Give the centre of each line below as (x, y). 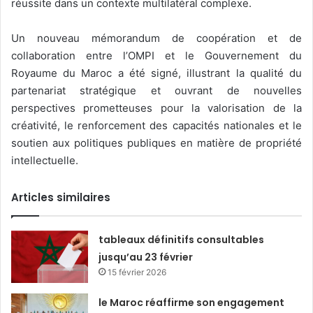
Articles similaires (61, 197)
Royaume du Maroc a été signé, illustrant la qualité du (156, 73)
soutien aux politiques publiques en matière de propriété (156, 143)
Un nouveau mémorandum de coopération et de (156, 38)
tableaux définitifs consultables (182, 239)
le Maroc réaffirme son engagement (192, 302)
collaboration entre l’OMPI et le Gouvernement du (156, 55)
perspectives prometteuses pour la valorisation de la (156, 108)
